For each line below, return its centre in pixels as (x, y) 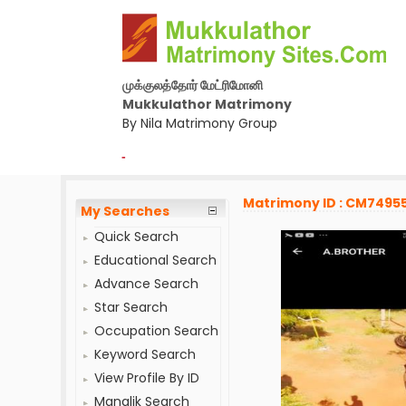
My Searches (126, 211)
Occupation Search (157, 331)
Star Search (131, 307)
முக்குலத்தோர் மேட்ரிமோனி (192, 85)
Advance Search (147, 284)
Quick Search (137, 237)
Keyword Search (145, 354)
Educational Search (156, 260)
